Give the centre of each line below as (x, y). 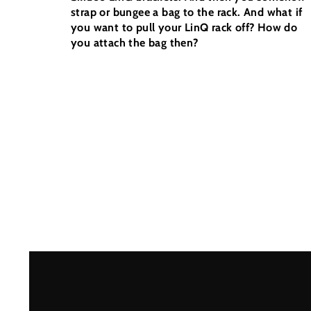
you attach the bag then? (135, 43)
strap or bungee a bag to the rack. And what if (187, 12)
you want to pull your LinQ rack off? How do (184, 28)
